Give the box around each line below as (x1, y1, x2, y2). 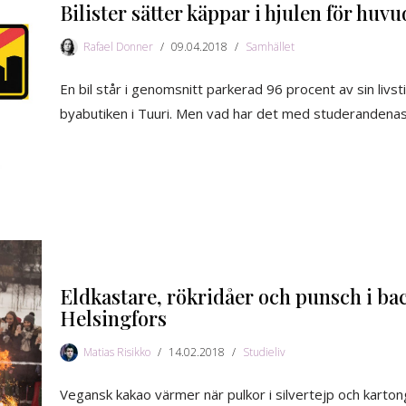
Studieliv (243, 344, 285, 361)
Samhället (246, 39, 295, 55)
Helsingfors (60, 304, 167, 333)
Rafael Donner (83, 39, 153, 55)
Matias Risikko (83, 344, 150, 361)
